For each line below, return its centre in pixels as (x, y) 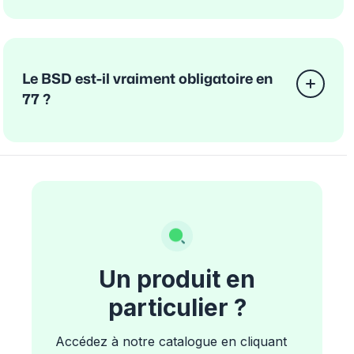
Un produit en (177, 279)
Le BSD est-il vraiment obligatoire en (147, 79)
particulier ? (177, 307)
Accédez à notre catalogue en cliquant (171, 341)
